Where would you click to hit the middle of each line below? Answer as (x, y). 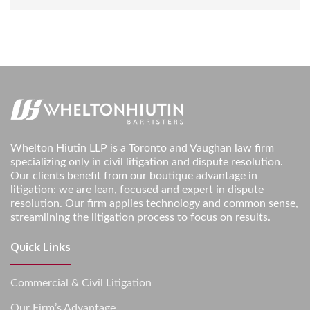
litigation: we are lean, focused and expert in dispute (137, 189)
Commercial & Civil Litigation (81, 283)
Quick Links (40, 247)
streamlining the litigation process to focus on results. (140, 217)
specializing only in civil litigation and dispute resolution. (147, 162)
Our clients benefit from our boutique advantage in (134, 175)
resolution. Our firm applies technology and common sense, (154, 203)
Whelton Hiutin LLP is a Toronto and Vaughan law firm (142, 148)
